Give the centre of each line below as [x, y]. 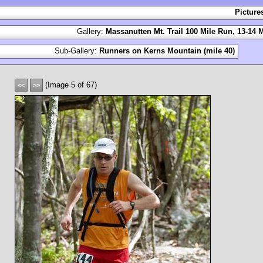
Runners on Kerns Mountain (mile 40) [167, 51]
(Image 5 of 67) [70, 85]
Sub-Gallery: [77, 51]
